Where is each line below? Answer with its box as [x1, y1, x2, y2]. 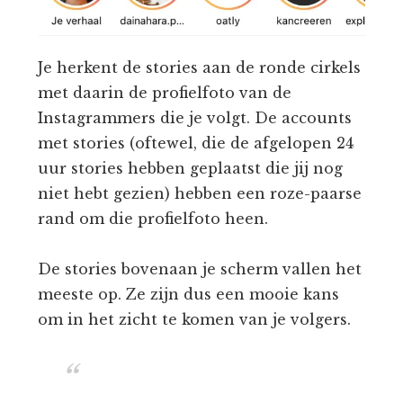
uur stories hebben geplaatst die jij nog [38, 158, 344, 177]
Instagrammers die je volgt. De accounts [38, 108, 353, 127]
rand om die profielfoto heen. [38, 209, 269, 228]
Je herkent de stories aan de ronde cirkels [38, 58, 362, 76]
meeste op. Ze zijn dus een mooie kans [38, 284, 340, 303]
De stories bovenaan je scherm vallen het [38, 259, 363, 278]
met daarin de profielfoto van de [38, 83, 292, 102]
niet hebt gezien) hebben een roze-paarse [38, 184, 363, 202]
